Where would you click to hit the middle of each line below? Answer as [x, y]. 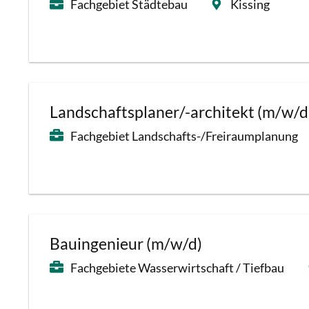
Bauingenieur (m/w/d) [126, 244]
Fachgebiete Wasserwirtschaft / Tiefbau [177, 268]
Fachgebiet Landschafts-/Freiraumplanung [184, 136]
